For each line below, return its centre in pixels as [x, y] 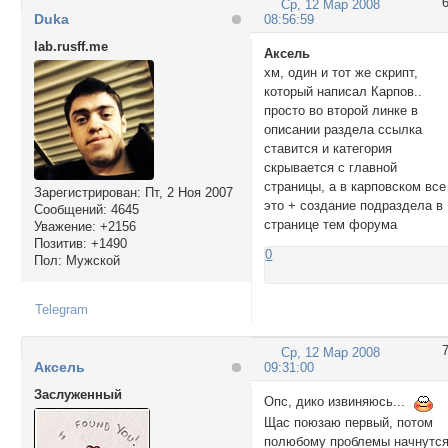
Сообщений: [70, 209]
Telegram [61, 310]
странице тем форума [331, 225]
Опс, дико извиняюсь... [339, 402]
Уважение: [64, 226]
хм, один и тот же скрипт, [341, 73]
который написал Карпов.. [343, 92]
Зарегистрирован [85, 192]
